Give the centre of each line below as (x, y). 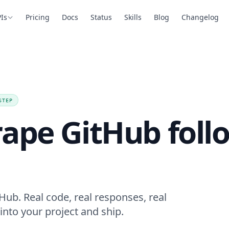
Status (101, 17)
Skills (133, 17)
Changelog (200, 17)
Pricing (38, 17)
